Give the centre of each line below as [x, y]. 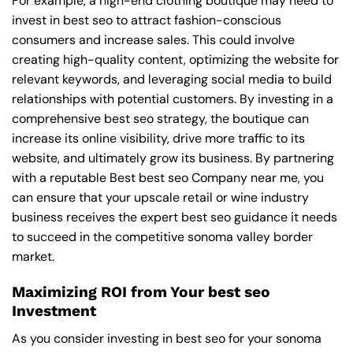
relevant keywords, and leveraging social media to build [172, 80]
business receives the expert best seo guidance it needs [175, 217]
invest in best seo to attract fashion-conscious [147, 20]
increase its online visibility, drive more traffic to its [158, 139]
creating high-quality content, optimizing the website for [175, 60]
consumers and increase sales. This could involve [153, 40]
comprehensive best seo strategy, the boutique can [160, 119]
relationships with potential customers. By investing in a [173, 99]
